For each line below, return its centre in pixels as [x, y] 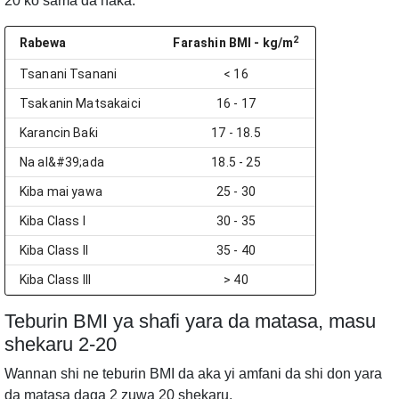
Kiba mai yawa [61, 191]
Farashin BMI [212, 42]
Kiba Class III [56, 279]
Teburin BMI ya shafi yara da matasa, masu [190, 321]
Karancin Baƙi [59, 132]
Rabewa [43, 42]
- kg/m [273, 42]
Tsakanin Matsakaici [80, 103]
